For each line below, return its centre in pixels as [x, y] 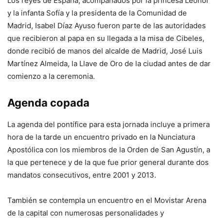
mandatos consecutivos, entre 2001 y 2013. [82, 175]
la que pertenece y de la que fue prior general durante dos [108, 163]
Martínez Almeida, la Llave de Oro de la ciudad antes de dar [109, 64]
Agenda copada [48, 103]
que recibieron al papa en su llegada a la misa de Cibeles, [106, 38]
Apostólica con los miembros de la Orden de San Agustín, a [109, 150]
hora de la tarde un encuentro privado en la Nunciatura [101, 137]
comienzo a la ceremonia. [51, 76]
